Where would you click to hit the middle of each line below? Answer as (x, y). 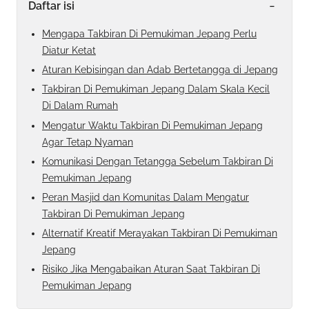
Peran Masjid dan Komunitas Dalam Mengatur (146, 197)
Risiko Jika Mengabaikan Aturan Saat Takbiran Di (151, 269)
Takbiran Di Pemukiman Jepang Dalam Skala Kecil (156, 89)
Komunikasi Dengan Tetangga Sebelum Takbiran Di (158, 161)
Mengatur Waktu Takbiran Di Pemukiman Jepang (152, 125)
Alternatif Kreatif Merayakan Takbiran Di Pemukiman (160, 233)
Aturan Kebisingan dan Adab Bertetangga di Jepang (160, 70)
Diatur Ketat (69, 51)
